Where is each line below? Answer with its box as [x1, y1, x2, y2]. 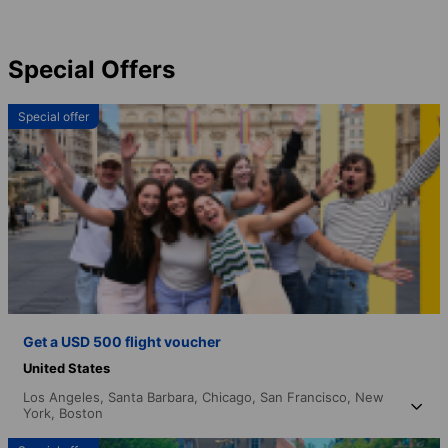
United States [23, 359, 110, 376]
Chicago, [202, 388, 260, 405]
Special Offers [8, 54, 175, 84]
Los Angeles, [23, 388, 108, 405]
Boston [59, 404, 103, 421]
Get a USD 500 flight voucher [23, 332, 221, 350]
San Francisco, [260, 388, 355, 405]
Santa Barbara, [108, 388, 202, 405]
